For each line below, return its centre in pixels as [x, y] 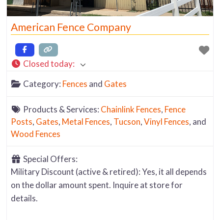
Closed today [48, 64]
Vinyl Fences [167, 121]
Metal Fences [86, 121]
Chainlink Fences [131, 109]
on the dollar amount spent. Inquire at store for [97, 185]
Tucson [127, 121]
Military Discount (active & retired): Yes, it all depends [109, 172]
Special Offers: [50, 159]
